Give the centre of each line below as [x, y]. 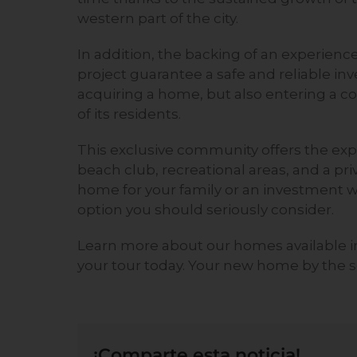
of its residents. [129, 114]
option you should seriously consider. [206, 210]
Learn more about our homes [180, 246]
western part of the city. [158, 19]
